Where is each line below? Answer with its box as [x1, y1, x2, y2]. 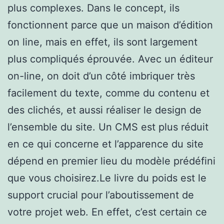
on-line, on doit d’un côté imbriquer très [7, 69, 195, 82]
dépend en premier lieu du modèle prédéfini [7, 154, 215, 167]
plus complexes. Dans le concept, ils [7, 1, 179, 14]
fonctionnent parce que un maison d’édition [7, 18, 213, 31]
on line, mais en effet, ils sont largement [7, 35, 197, 48]
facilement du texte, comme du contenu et [7, 86, 209, 99]
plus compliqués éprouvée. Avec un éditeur [7, 52, 213, 65]
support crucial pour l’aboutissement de [7, 188, 194, 201]
